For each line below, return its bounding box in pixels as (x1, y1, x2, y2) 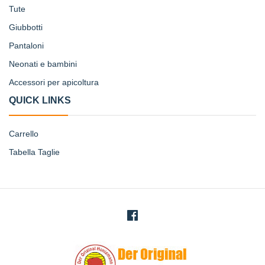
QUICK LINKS (9, 95, 71, 105)
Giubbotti (9, 22, 43, 32)
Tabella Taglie (9, 147, 60, 157)
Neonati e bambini (9, 59, 77, 69)
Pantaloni (9, 40, 44, 50)
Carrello (9, 128, 38, 138)
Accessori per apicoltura (9, 77, 99, 87)
